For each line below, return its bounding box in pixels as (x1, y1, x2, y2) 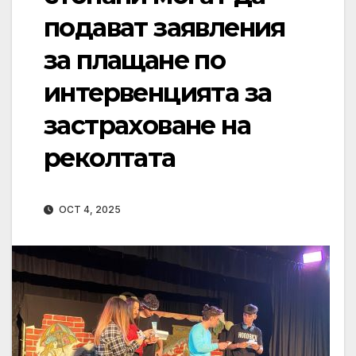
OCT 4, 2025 (56, 203, 121, 216)
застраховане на (44, 110, 250, 141)
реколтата (44, 142, 176, 174)
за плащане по (44, 44, 226, 76)
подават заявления (44, 12, 285, 44)
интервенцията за (44, 77, 272, 109)
